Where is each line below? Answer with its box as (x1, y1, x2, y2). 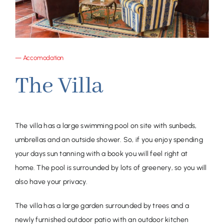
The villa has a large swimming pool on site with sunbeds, (14, 121, 197, 130)
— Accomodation (14, 53, 64, 61)
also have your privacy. (14, 177, 88, 186)
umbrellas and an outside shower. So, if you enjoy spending (14, 135, 203, 144)
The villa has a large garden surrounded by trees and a (14, 201, 189, 210)
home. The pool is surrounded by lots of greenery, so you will (14, 163, 207, 172)
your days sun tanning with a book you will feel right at (14, 149, 188, 158)
